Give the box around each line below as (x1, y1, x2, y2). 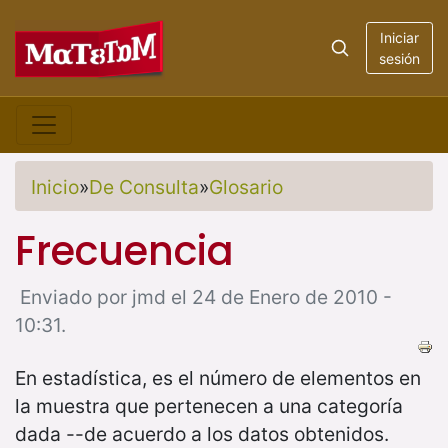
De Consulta (89, 175, 199, 199)
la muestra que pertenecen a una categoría (15, 394, 403, 419)
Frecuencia (15, 222, 234, 279)
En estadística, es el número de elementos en (15, 366, 421, 391)
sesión (378, 50, 420, 67)
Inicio (31, 175, 79, 199)
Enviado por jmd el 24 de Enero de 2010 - (20, 284, 392, 309)
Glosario (209, 175, 283, 199)
